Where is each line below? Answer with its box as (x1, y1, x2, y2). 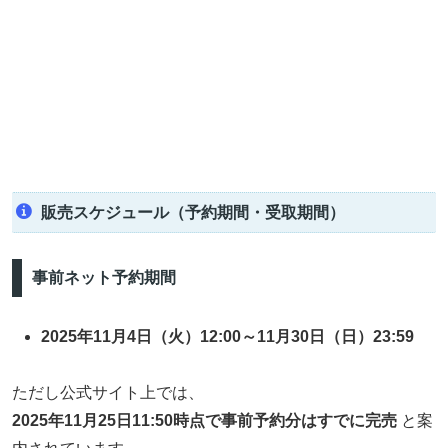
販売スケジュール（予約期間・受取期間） (40, 204, 345, 222)
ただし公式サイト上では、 (12, 384, 204, 402)
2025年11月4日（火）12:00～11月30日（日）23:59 (41, 327, 415, 345)
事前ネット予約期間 (31, 269, 176, 287)
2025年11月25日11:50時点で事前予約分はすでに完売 (12, 412, 397, 430)
